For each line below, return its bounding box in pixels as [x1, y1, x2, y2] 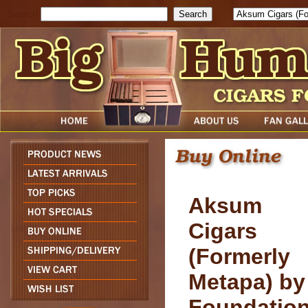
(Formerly [188, 243, 290, 269]
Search [7, 9, 38, 19]
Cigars [188, 218, 257, 243]
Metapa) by [188, 269, 305, 294]
